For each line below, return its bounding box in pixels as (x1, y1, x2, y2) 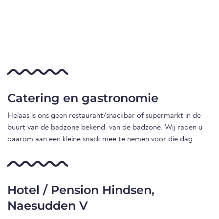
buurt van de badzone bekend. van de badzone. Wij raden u (7, 124, 202, 132)
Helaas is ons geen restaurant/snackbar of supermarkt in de (7, 112, 201, 120)
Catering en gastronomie (7, 91, 158, 106)
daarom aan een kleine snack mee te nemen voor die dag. (7, 135, 195, 144)
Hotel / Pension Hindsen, (7, 183, 154, 197)
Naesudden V (7, 198, 88, 213)
